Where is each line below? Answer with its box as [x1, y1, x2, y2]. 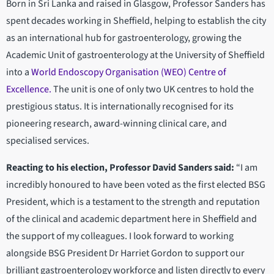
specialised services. [6, 134, 89, 148]
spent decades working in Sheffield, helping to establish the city [6, 14, 266, 28]
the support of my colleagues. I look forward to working [6, 229, 234, 243]
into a [6, 65, 31, 80]
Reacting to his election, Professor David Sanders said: [6, 161, 236, 175]
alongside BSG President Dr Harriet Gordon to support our [6, 246, 245, 261]
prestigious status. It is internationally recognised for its [6, 100, 234, 114]
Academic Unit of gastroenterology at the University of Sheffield [6, 48, 265, 62]
